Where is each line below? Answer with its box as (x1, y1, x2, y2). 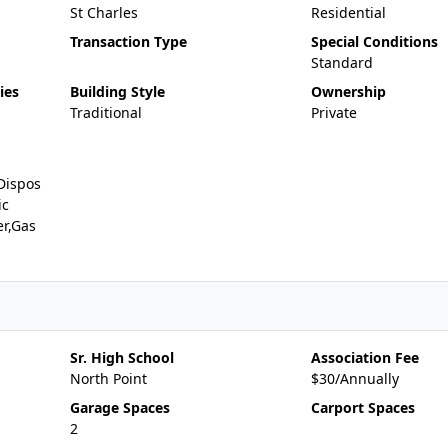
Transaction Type (69, 32, 187, 51)
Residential (310, 3, 386, 22)
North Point (69, 369, 147, 388)
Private (310, 103, 357, 122)
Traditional (69, 103, 142, 122)
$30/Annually (310, 369, 399, 388)
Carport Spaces (310, 398, 415, 417)
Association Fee (310, 348, 419, 367)
